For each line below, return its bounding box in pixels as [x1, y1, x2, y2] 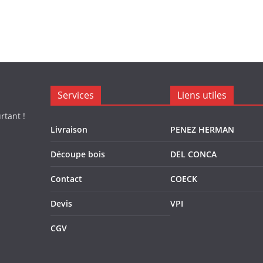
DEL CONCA [170, 149, 217, 160]
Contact [50, 173, 82, 184]
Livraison [50, 124, 87, 135]
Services [58, 89, 94, 102]
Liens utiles [177, 89, 227, 102]
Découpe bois [50, 149, 105, 160]
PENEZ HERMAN [170, 124, 234, 135]
